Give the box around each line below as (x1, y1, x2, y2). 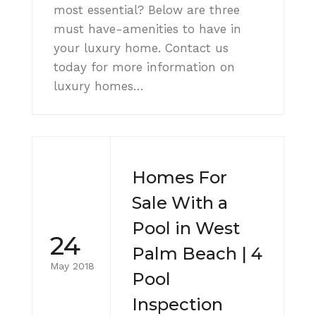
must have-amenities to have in (54, 21, 241, 36)
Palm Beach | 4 (132, 243, 262, 264)
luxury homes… (54, 78, 144, 93)
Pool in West (132, 217, 240, 238)
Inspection (132, 293, 223, 315)
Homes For (132, 166, 227, 188)
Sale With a (132, 192, 228, 213)
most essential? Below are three (54, 2, 240, 17)
